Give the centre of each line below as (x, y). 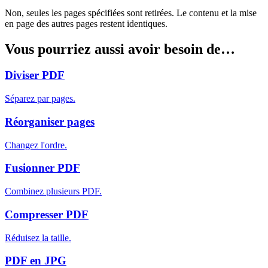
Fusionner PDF (42, 168)
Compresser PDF (47, 214)
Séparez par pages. (40, 99)
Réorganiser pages (50, 121)
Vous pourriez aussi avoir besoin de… (120, 49)
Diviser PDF (35, 75)
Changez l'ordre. (36, 145)
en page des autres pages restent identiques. (86, 23)
